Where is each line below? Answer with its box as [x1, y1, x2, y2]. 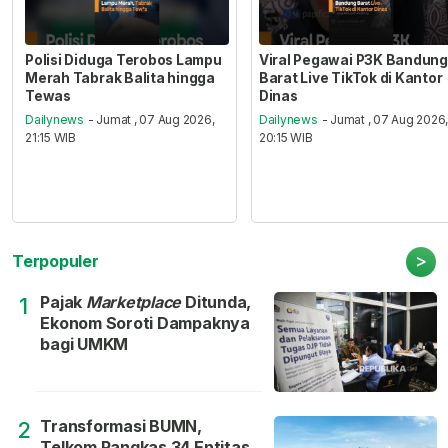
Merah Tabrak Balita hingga [25, 69, 215, 86]
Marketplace [85, 291, 182, 312]
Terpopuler [12, 250, 99, 271]
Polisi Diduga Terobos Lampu [25, 51, 222, 68]
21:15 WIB [25, 130, 77, 146]
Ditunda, [181, 291, 252, 312]
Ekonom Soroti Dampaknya [40, 312, 250, 333]
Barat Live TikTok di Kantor [258, 69, 443, 86]
